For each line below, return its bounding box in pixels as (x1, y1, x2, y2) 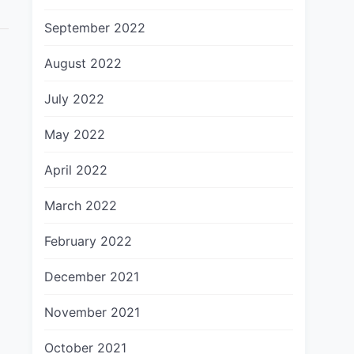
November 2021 (44, 304, 140, 320)
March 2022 (44, 198, 117, 213)
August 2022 (44, 55, 122, 71)
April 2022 (44, 162, 107, 178)
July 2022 (44, 91, 104, 107)
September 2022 (44, 20, 145, 36)
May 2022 (44, 126, 105, 142)
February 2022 (44, 233, 132, 249)
